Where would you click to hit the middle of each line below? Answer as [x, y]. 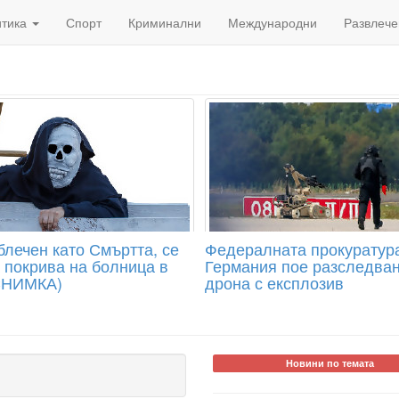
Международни [273, 22]
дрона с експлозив [274, 282]
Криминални [165, 22]
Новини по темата [330, 363]
